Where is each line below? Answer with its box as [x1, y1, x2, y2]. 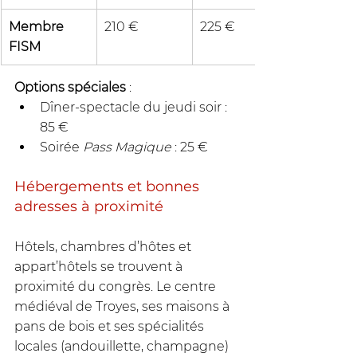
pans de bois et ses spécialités [14, 319, 207, 335]
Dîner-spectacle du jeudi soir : [40, 100, 230, 116]
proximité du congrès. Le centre [14, 279, 219, 295]
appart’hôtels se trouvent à [14, 259, 186, 275]
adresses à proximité [14, 198, 163, 216]
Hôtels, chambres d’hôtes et [14, 239, 194, 255]
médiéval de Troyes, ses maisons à [14, 299, 233, 315]
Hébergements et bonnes [14, 178, 203, 196]
